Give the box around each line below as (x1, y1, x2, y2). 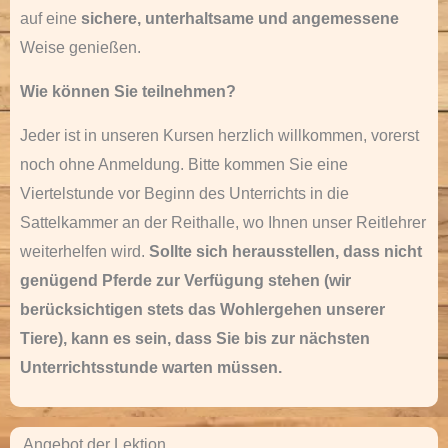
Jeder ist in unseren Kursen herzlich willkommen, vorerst (20, 127, 419, 144)
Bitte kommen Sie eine (188, 156, 348, 173)
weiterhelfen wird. (20, 243, 149, 260)
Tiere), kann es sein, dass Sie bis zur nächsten (20, 330, 370, 347)
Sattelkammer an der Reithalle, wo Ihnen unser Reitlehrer (20, 214, 426, 231)
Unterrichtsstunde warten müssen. (20, 359, 282, 376)
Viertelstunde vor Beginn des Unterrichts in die (20, 185, 349, 202)
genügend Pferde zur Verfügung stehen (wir (20, 272, 351, 289)
